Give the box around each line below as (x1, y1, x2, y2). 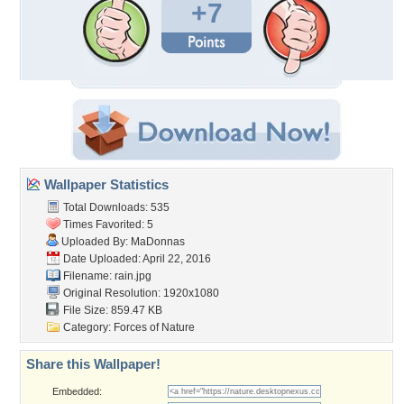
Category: (60, 321, 114, 334)
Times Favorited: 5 (60, 218, 153, 231)
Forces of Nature (114, 321, 195, 334)
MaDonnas (131, 235, 185, 248)
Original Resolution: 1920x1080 (60, 287, 219, 299)
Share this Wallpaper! (26, 356, 161, 372)
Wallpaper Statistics (41, 177, 169, 192)
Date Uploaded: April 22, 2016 (60, 252, 211, 265)
